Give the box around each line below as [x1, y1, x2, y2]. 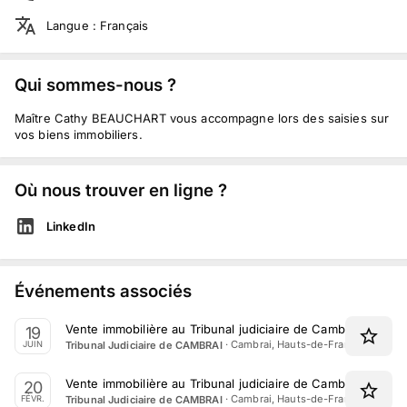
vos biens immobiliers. [15, 127, 143, 143]
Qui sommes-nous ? [15, 74, 176, 95]
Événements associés [15, 281, 192, 302]
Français [100, 17, 149, 33]
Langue [46, 17, 89, 33]
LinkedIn [46, 218, 95, 233]
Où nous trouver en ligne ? [15, 179, 227, 200]
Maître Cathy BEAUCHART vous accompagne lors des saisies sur [15, 111, 390, 126]
